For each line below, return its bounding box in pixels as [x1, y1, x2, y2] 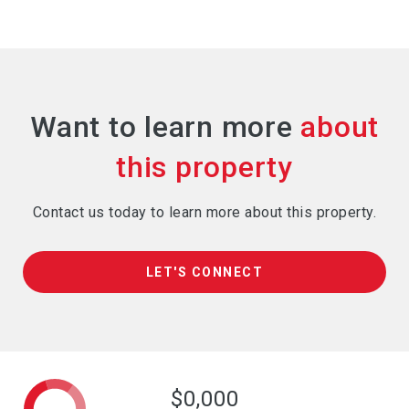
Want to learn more [30, 110, 301, 145]
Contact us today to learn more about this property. [32, 204, 377, 222]
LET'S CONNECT [145, 265, 264, 280]
